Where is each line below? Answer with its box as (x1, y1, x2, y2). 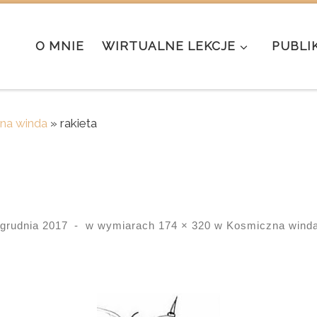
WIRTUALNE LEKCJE (102, 39, 236, 54)
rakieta (60, 115, 97, 130)
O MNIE (35, 39, 85, 54)
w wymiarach (85, 219, 155, 232)
